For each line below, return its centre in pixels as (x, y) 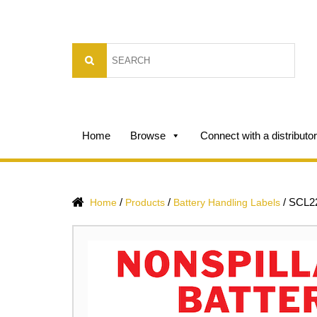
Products (145, 202)
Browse (148, 136)
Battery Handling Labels (227, 202)
